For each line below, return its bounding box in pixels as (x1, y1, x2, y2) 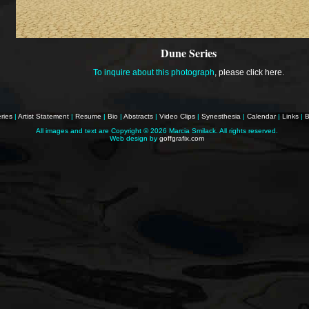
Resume (75, 112, 101, 120)
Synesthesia (201, 112, 241, 120)
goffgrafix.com (159, 134, 204, 142)
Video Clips (159, 112, 195, 120)
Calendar (247, 112, 276, 120)
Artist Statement (18, 112, 69, 120)
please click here (218, 68, 282, 77)
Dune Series (160, 45, 217, 61)
